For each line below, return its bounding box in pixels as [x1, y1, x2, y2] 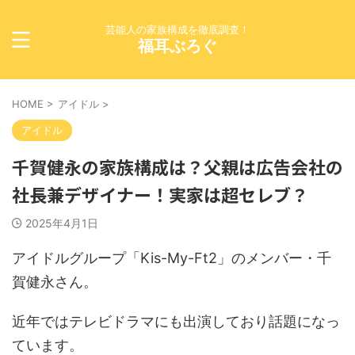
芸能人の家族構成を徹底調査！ [105, 23, 250, 36]
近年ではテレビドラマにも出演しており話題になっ [12, 313, 340, 330]
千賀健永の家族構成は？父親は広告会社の [12, 154, 343, 179]
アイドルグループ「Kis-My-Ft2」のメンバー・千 [12, 250, 331, 266]
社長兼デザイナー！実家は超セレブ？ [12, 181, 308, 207]
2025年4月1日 [25, 216, 98, 230]
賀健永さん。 [12, 273, 97, 290]
